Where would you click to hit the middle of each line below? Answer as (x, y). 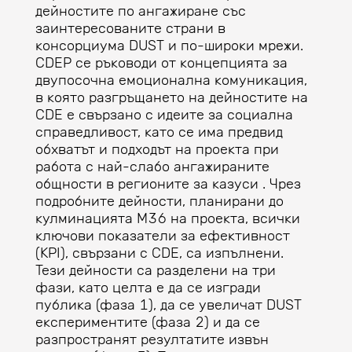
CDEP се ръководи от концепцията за (161, 63)
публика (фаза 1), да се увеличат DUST (168, 305)
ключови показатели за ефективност (162, 236)
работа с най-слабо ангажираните (152, 167)
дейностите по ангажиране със (140, 11)
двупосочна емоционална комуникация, (171, 80)
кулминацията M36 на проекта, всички (167, 218)
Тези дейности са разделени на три (155, 270)
